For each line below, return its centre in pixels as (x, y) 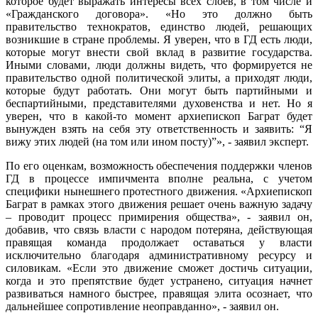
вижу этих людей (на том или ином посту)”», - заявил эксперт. (157, 142)
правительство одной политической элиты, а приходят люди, (159, 78)
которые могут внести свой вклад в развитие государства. (159, 53)
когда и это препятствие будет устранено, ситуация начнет (159, 281)
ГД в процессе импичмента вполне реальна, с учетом (159, 179)
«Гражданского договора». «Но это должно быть (159, 14)
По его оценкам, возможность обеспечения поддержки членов (159, 166)
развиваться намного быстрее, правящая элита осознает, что (159, 294)
